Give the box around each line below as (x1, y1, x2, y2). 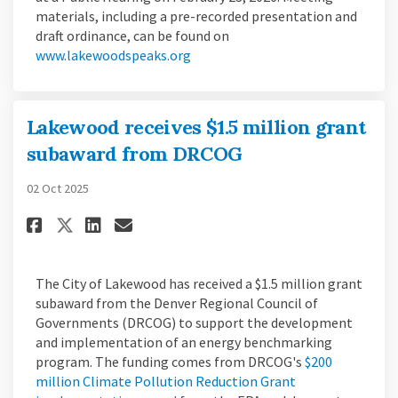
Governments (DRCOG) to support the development (36, 313, 353, 331)
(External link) (190, 44, 278, 63)
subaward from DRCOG (27, 140, 243, 166)
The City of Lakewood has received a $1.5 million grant (36, 274, 362, 292)
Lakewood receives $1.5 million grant (27, 114, 366, 139)
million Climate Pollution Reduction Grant (36, 371, 296, 390)
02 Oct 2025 (27, 179, 89, 196)
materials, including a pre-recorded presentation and (36, 6, 357, 25)
